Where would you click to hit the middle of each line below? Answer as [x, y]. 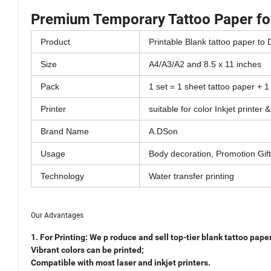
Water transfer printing [191, 176]
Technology [62, 176]
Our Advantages [57, 215]
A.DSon [163, 132]
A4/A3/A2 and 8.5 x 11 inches [205, 64]
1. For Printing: [60, 237]
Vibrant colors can [67, 250]
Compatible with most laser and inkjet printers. [121, 263]
